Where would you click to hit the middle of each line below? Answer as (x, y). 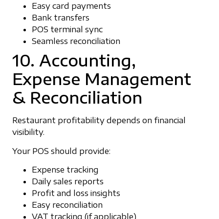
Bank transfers (61, 18)
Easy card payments (71, 6)
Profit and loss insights (76, 193)
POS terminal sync (67, 30)
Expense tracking (65, 170)
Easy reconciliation (67, 205)
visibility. (28, 132)
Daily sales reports (68, 182)
